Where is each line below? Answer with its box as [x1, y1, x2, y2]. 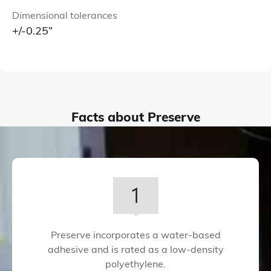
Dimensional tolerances [11, 11, 117, 22]
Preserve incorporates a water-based [50, 231, 221, 241]
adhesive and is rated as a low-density [47, 246, 224, 256]
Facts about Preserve [71, 112, 200, 125]
